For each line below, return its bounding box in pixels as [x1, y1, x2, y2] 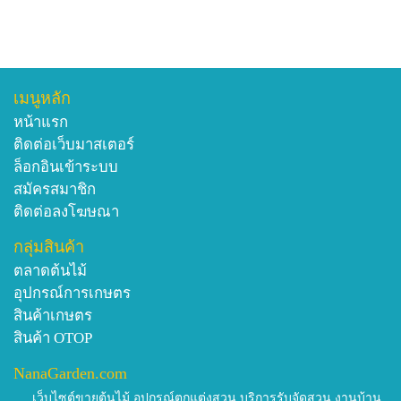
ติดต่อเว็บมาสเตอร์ [13, 135, 134, 153]
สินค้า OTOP [13, 328, 92, 346]
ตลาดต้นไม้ [13, 261, 87, 279]
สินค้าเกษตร [13, 306, 92, 324]
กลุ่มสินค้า [13, 237, 84, 256]
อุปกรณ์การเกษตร [13, 284, 131, 302]
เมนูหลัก [13, 89, 71, 107]
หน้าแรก [13, 113, 68, 131]
